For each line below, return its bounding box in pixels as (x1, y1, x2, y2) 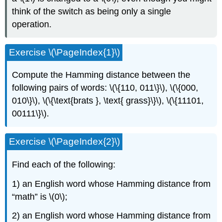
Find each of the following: (12, 159, 116, 169)
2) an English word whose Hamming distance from (12, 211, 211, 221)
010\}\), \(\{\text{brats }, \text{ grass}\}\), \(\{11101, (12, 96, 204, 106)
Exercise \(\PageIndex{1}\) (9, 47, 120, 57)
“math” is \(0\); (12, 191, 68, 202)
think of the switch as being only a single (12, 6, 171, 17)
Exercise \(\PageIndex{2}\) (9, 136, 120, 147)
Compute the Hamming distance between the (12, 70, 191, 80)
